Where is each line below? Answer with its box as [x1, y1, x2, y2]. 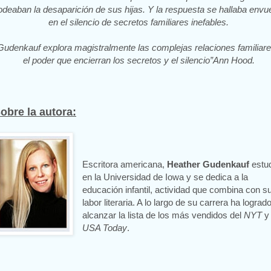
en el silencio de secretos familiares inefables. [48, 17, 229, 28]
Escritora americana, [82, 159, 168, 170]
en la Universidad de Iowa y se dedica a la [82, 172, 249, 183]
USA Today [82, 223, 128, 233]
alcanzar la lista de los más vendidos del [82, 210, 244, 221]
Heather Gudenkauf [167, 159, 250, 170]
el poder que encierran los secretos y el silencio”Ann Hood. [22, 55, 255, 66]
